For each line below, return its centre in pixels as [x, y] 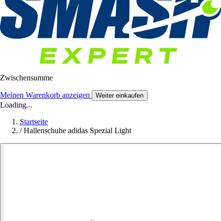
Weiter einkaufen [120, 96]
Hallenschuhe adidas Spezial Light [77, 131]
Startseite [34, 122]
